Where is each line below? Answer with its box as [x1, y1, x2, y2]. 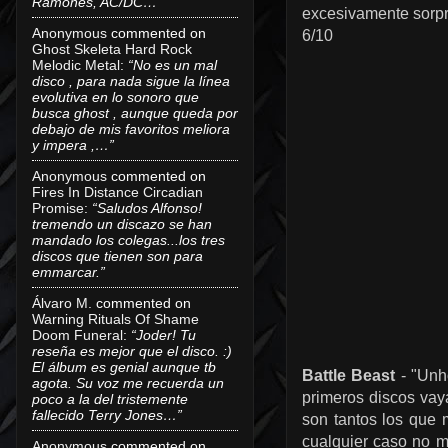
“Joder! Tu [131, 326, 196, 343]
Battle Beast [302, 367, 396, 384]
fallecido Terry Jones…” [32, 406, 182, 423]
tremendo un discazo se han [32, 215, 212, 232]
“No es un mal [128, 56, 217, 73]
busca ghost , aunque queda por [32, 104, 238, 121]
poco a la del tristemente [32, 390, 188, 407]
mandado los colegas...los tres [32, 231, 225, 248]
